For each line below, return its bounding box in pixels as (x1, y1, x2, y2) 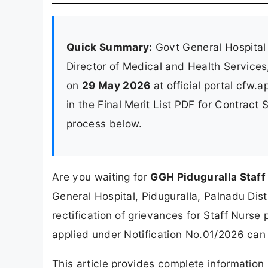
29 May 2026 (81, 78, 151, 92)
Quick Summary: (66, 40, 153, 53)
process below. (66, 117, 142, 130)
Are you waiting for (52, 170, 151, 184)
